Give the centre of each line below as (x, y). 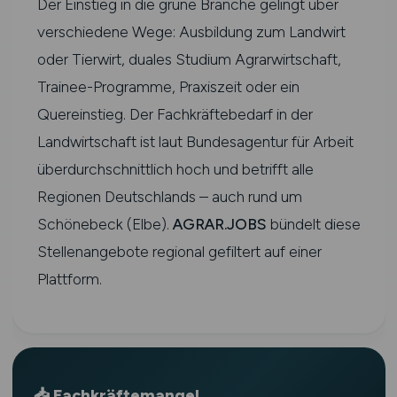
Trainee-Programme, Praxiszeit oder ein (168, 86)
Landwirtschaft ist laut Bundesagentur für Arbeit (195, 141)
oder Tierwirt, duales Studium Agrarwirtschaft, (189, 59)
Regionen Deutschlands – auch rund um (169, 196)
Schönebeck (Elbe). (105, 224)
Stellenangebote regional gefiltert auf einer (179, 251)
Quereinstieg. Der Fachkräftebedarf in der (175, 114)
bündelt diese (313, 224)
